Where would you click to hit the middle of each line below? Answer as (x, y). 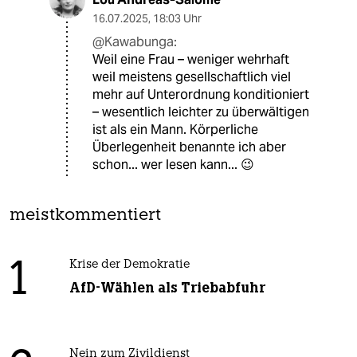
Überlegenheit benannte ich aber (189, 147)
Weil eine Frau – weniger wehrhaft (191, 60)
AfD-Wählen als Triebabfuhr (167, 288)
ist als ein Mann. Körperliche (175, 130)
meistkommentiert (85, 216)
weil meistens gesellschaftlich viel (192, 77)
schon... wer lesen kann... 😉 (173, 165)
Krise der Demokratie (129, 265)
